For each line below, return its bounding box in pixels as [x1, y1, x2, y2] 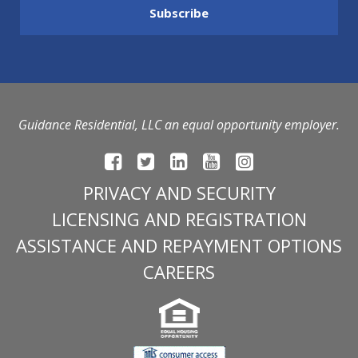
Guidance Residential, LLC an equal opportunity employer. [18, 116, 340, 133]
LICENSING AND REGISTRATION [51, 207, 307, 232]
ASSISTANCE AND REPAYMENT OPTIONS [16, 233, 342, 258]
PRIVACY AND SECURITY [82, 181, 276, 205]
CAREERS [143, 260, 215, 284]
